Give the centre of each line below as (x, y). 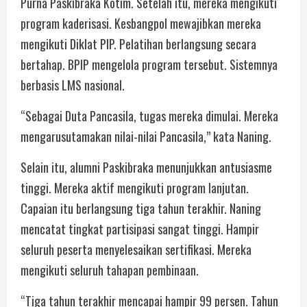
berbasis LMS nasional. (73, 85)
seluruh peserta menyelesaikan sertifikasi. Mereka (136, 250)
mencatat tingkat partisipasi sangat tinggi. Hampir (140, 229)
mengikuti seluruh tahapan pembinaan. (110, 270)
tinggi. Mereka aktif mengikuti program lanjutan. (135, 188)
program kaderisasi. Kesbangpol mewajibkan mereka (141, 24)
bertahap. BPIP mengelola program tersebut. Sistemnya (149, 65)
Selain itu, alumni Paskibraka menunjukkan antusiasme (146, 168)
